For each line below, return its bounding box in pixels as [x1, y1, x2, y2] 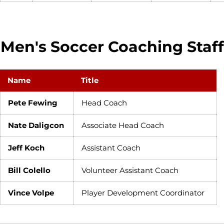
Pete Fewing [8, 97, 57, 107]
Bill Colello [8, 165, 50, 175]
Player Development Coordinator [81, 187, 204, 197]
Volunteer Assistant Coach [81, 165, 178, 175]
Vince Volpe [8, 187, 54, 197]
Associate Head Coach [81, 120, 164, 130]
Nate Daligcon [8, 120, 64, 130]
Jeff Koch [8, 142, 44, 152]
